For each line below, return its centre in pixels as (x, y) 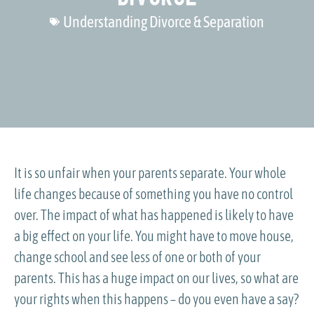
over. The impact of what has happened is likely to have (154, 214)
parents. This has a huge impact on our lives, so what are (156, 278)
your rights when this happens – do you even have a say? (156, 299)
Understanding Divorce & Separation (164, 21)
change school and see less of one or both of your (137, 257)
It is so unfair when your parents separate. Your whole (150, 172)
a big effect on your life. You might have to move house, (154, 235)
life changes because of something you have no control (153, 193)
